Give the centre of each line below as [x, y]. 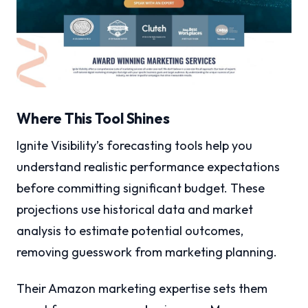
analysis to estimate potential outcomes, [130, 230]
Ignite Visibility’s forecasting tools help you [134, 145]
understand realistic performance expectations [148, 166]
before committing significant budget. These [141, 188]
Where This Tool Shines [93, 118]
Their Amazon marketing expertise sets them [142, 288]
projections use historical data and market [135, 209]
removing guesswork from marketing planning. [147, 252]
